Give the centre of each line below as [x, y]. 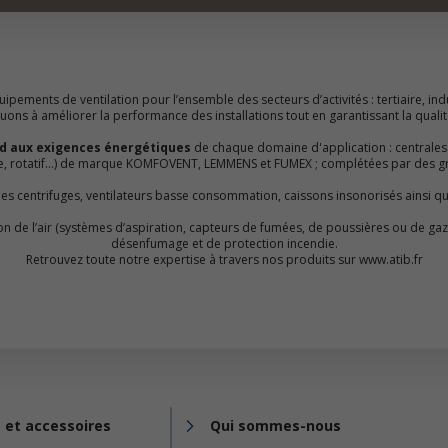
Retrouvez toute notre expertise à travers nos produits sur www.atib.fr [224, 259]
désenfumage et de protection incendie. [224, 243]
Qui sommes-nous [275, 425]
